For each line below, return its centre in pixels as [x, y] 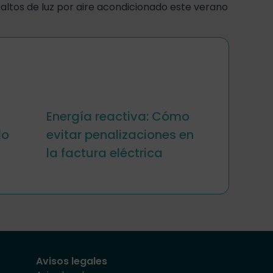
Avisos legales [72, 261]
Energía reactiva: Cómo [118, 116]
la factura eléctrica [104, 153]
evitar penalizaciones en [120, 134]
